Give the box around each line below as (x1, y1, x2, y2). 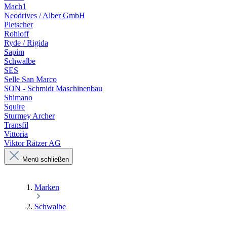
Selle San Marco (4, 75, 57, 84)
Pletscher (4, 20, 33, 29)
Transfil (4, 121, 28, 130)
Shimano (4, 93, 32, 102)
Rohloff (4, 29, 29, 39)
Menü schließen (22, 156, 69, 164)
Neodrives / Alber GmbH (4, 11, 85, 20)
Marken (34, 183, 59, 192)
